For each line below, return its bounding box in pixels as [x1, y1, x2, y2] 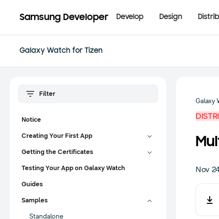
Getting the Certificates [22, 148, 93, 156]
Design [159, 13, 182, 21]
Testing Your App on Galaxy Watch [22, 164, 125, 172]
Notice [22, 116, 41, 124]
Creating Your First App [22, 132, 92, 140]
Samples [22, 197, 48, 204]
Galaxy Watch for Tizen [20, 47, 103, 55]
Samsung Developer [20, 12, 109, 22]
